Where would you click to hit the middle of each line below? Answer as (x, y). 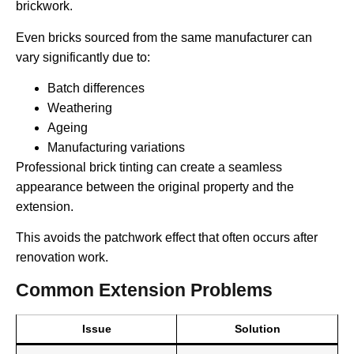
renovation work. (62, 258)
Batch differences (96, 88)
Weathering (80, 107)
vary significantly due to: (83, 57)
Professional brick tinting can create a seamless (149, 167)
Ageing (68, 127)
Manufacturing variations (116, 147)
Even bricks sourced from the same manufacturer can (164, 37)
